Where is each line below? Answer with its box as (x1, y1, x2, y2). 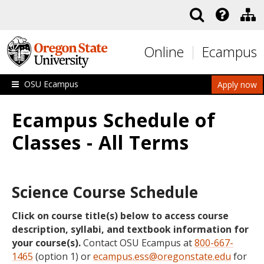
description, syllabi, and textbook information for (12, 223, 249, 236)
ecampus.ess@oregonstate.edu (93, 250, 231, 263)
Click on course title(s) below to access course (12, 209, 229, 222)
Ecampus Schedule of (12, 107, 216, 133)
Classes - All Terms (12, 130, 189, 155)
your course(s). (12, 236, 81, 249)
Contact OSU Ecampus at (81, 236, 194, 249)
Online (144, 42, 184, 61)
